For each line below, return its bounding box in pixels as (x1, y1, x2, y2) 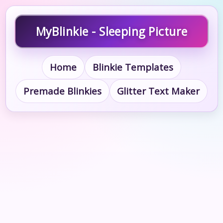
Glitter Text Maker (117, 85, 200, 98)
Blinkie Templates (92, 61, 173, 74)
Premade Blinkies (23, 85, 102, 98)
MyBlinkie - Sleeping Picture (35, 23, 188, 39)
